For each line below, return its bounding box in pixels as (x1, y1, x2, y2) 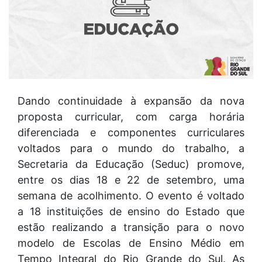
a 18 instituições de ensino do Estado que (18, 205, 244, 218)
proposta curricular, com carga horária (18, 110, 244, 123)
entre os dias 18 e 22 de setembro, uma (18, 173, 244, 186)
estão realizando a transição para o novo (18, 220, 244, 233)
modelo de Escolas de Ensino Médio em (18, 236, 244, 249)
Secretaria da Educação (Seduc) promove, (18, 157, 244, 170)
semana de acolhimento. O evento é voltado (18, 189, 244, 202)
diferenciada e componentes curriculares (18, 126, 244, 139)
